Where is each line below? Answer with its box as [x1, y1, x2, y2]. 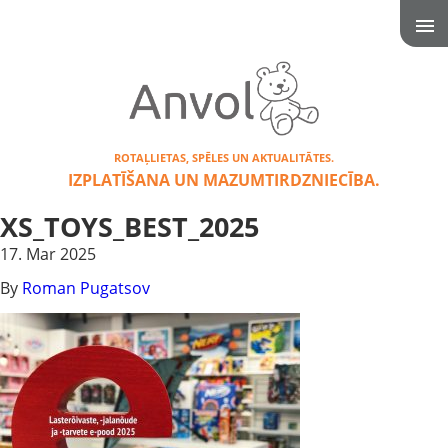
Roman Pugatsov [22, 277, 150, 300]
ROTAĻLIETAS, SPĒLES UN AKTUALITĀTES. [114, 150, 334, 165]
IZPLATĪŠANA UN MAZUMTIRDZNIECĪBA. [68, 169, 380, 191]
